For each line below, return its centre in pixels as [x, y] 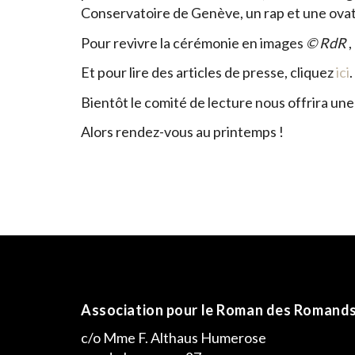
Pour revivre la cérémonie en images [193, 42]
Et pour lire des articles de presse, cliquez [208, 72]
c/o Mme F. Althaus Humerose [174, 338]
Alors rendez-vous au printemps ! [182, 132]
